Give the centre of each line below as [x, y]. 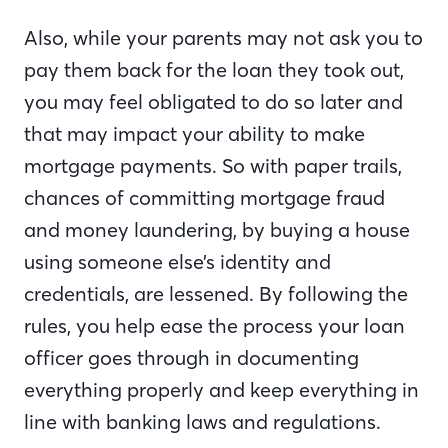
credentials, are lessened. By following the [216, 294]
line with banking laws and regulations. [202, 422]
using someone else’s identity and [177, 262]
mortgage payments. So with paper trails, [213, 166]
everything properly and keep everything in [221, 390]
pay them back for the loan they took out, [214, 70]
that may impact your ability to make [194, 134]
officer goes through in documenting [191, 358]
